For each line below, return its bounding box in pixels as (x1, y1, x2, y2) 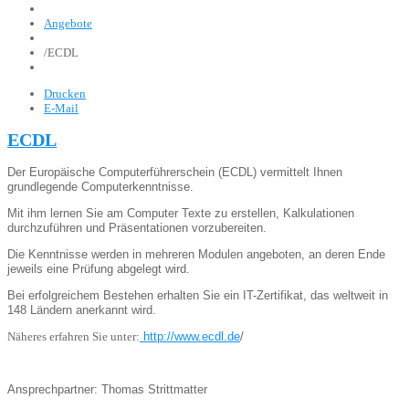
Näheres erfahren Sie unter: (7, 330, 140, 344)
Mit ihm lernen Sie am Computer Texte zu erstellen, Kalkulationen (7, 206, 354, 221)
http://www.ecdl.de (140, 330, 240, 344)
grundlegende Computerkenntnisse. (7, 180, 194, 194)
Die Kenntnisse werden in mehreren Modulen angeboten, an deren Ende (7, 247, 385, 262)
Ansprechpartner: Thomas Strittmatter (7, 383, 207, 397)
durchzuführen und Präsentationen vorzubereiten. (7, 221, 267, 236)
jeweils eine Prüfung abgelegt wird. (7, 262, 190, 277)
